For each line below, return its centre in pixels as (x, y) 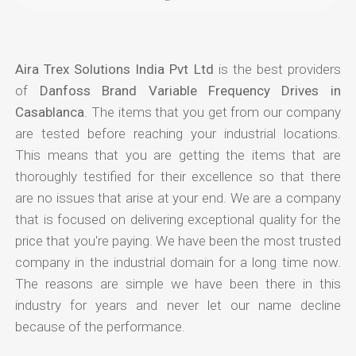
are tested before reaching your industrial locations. (178, 133)
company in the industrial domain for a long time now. (178, 262)
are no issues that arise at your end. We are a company (178, 197)
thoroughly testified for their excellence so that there (178, 176)
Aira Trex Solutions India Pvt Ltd (114, 69)
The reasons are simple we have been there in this (178, 283)
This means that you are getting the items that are (178, 155)
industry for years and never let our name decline (178, 305)
